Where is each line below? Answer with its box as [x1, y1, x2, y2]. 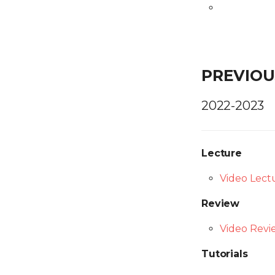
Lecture [201, 147, 242, 159]
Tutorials [201, 248, 248, 260]
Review [201, 198, 240, 209]
